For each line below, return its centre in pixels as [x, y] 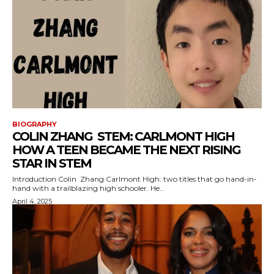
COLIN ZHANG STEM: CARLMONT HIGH [123, 136]
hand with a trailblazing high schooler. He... [89, 188]
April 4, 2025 [32, 201]
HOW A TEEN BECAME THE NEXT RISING [126, 150]
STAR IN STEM [52, 163]
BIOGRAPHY [35, 124]
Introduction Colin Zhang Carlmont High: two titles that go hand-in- [135, 179]
